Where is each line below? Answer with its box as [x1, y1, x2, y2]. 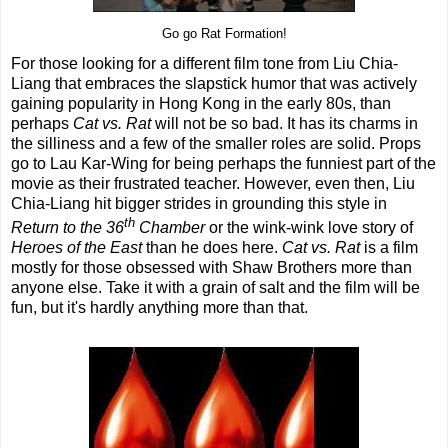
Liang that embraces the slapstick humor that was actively [11, 75, 417, 93]
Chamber [135, 219, 205, 237]
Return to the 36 [11, 219, 124, 237]
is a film [360, 239, 418, 257]
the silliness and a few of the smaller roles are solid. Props [11, 135, 421, 153]
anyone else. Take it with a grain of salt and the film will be [11, 279, 420, 297]
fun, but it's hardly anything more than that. [11, 299, 308, 317]
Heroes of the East [11, 239, 142, 257]
